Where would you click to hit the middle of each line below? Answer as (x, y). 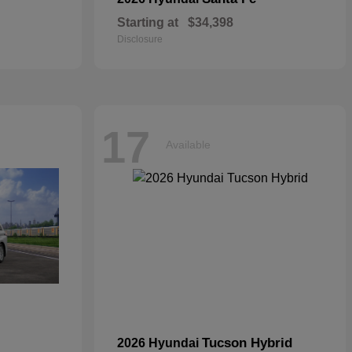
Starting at (148, 22)
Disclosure (140, 39)
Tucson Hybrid (247, 343)
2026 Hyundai (159, 343)
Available (188, 144)
